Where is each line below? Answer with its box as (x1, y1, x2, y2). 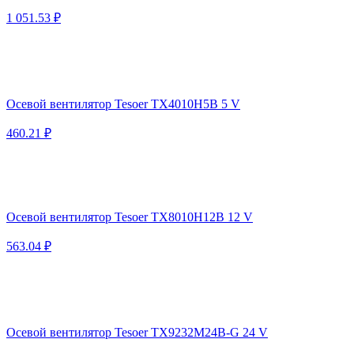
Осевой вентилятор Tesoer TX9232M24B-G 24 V (6, 325, 268, 339)
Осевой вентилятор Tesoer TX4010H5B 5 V (6, 96, 240, 111)
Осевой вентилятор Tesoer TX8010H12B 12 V (6, 209, 253, 224)
